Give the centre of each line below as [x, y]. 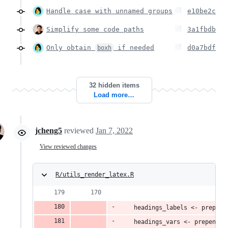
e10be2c [202, 11]
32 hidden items [114, 85]
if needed [134, 47]
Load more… [114, 95]
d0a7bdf [202, 47]
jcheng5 [49, 130]
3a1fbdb [202, 29]
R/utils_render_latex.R [95, 174]
